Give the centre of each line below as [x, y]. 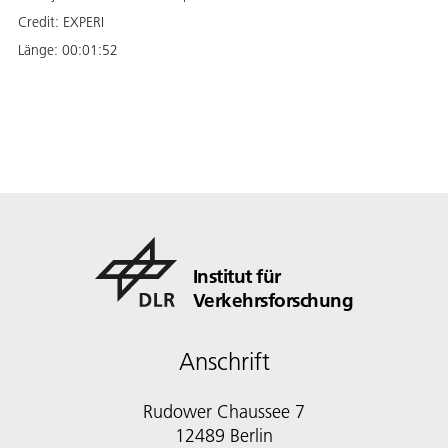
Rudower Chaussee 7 [224, 411]
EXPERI [83, 22]
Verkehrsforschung [273, 300]
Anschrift [224, 361]
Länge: [40, 50]
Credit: [40, 22]
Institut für [236, 276]
